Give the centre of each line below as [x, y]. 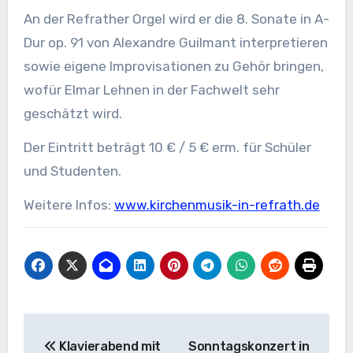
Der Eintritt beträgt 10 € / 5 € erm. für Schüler [167, 147]
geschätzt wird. [72, 113]
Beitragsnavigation [136, 328]
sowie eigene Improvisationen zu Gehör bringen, [173, 66]
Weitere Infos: [69, 204]
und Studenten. [72, 171]
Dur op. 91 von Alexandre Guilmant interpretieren [175, 42]
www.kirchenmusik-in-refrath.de [217, 204]
